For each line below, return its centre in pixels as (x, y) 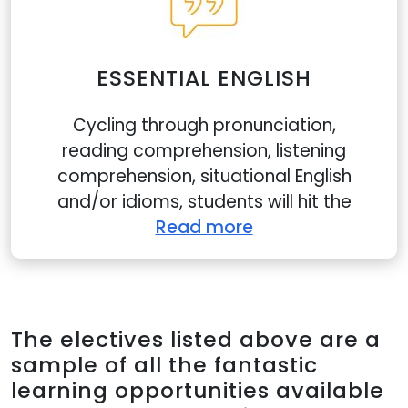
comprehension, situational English (204, 176)
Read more (204, 227)
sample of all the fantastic (164, 365)
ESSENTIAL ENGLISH (204, 78)
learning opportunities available (198, 390)
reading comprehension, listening (204, 151)
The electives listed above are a (196, 339)
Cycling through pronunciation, (204, 125)
